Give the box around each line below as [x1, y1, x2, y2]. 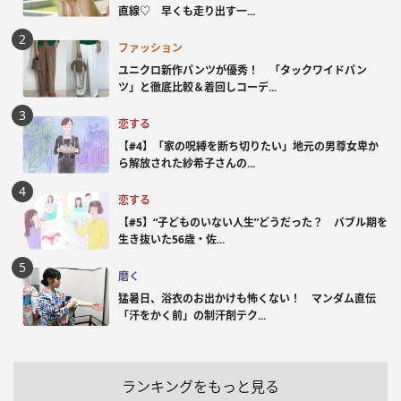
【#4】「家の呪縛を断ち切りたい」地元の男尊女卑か [118, 138, 379, 154]
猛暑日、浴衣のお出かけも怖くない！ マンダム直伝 [118, 290, 376, 306]
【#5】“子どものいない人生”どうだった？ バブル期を [118, 214, 388, 230]
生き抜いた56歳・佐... [118, 231, 225, 247]
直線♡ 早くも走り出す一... [118, 3, 255, 19]
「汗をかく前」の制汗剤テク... [118, 307, 266, 323]
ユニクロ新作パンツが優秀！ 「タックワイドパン [118, 62, 367, 78]
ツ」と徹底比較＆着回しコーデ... [118, 79, 277, 95]
